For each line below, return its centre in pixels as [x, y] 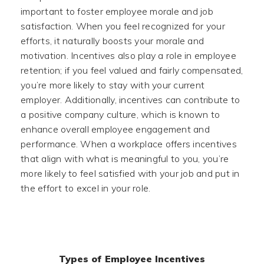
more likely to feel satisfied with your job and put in [130, 173]
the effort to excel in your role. [86, 188]
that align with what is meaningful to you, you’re [125, 159]
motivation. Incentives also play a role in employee [128, 55]
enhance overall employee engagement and [115, 129]
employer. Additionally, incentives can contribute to [130, 100]
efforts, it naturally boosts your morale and [112, 41]
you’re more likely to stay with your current [113, 85]
